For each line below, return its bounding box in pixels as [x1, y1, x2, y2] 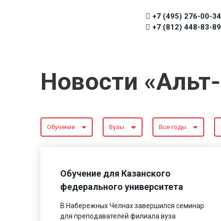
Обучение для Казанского [60, 168, 171, 179]
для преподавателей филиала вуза [60, 212, 176, 220]
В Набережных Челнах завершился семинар [60, 201, 204, 210]
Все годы [158, 123, 186, 131]
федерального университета [60, 181, 183, 192]
